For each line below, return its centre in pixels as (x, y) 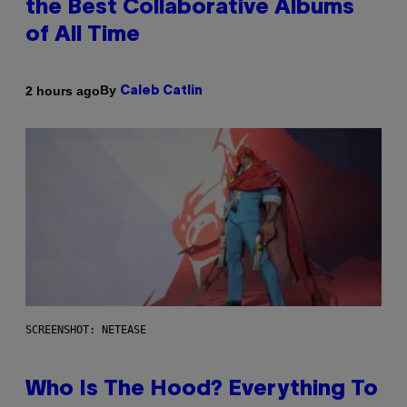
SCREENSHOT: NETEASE (86, 330)
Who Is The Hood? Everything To (202, 390)
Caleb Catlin (161, 92)
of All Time (83, 36)
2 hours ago (63, 90)
